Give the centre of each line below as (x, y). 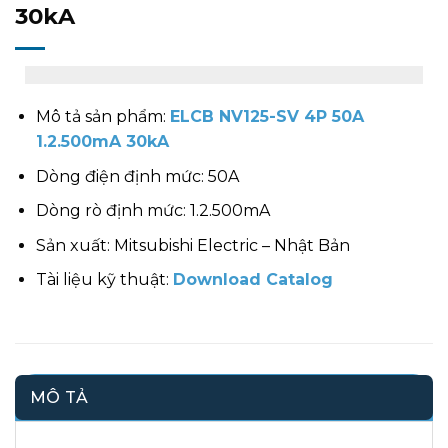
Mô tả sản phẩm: (102, 117)
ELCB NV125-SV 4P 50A (266, 117)
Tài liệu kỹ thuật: (102, 280)
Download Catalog (252, 280)
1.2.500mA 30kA (102, 142)
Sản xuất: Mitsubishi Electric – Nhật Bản (192, 245)
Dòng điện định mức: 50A (137, 176)
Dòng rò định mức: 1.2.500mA (152, 211)
